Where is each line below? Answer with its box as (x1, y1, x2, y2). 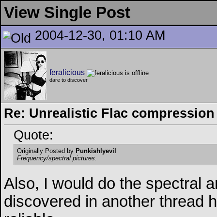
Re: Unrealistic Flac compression (4, 106, 215, 121)
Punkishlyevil (76, 147, 116, 155)
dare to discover (49, 77, 88, 83)
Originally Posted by (17, 147, 76, 155)
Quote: (14, 128, 53, 143)
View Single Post (4, 4, 130, 21)
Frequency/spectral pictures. (17, 155, 97, 162)
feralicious (49, 68, 85, 77)
